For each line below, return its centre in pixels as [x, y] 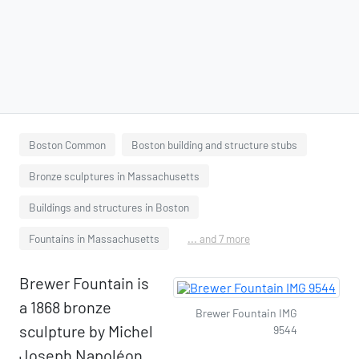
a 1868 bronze [65, 307]
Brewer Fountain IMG [246, 313]
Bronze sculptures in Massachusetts [114, 176]
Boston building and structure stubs [214, 145]
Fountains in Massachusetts [94, 238]
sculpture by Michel [86, 331]
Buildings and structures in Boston [109, 207]
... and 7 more [219, 238]
